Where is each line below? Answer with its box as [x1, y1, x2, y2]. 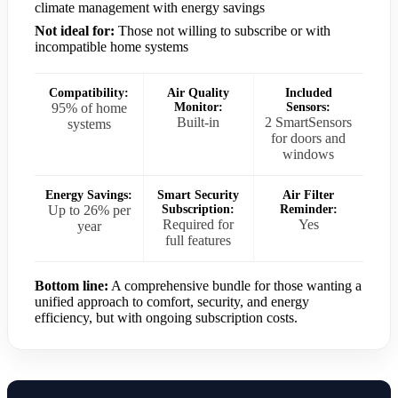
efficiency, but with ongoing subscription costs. [35, 310, 298, 326]
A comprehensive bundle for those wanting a [108, 278, 362, 294]
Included [284, 86, 332, 100]
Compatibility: [49, 86, 130, 100]
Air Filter [283, 188, 335, 203]
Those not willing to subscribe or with [115, 23, 330, 39]
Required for [163, 217, 235, 233]
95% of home [51, 100, 127, 116]
